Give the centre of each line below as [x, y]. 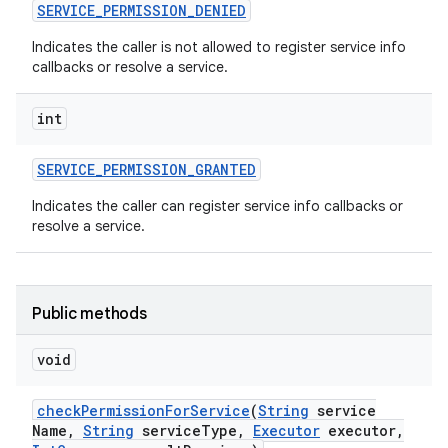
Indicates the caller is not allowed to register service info [219, 47]
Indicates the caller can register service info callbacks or [217, 206]
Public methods [89, 314]
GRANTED [225, 169]
